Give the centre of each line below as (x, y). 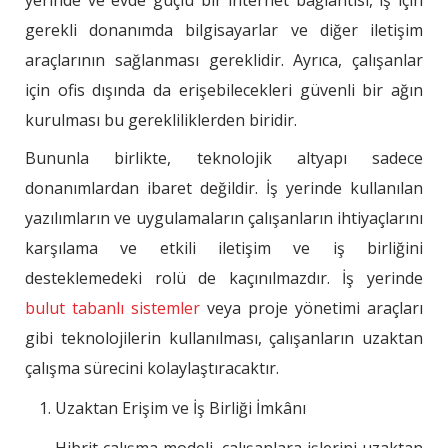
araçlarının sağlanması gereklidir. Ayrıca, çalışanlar (224, 60)
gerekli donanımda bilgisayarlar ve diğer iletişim (224, 30)
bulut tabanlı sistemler (112, 308)
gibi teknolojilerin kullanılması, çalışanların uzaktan (224, 338)
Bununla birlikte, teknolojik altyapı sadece (224, 158)
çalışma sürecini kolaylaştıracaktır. (152, 368)
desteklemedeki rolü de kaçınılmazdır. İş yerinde (224, 278)
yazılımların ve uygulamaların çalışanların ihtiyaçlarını (224, 218)
